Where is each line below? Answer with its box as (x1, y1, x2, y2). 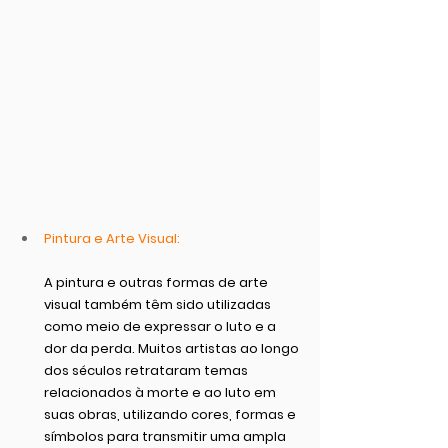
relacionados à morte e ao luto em (44, 382, 279, 402)
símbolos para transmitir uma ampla (44, 426, 289, 446)
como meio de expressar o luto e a (44, 316, 279, 336)
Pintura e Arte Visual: (44, 228, 180, 248)
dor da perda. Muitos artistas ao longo (44, 338, 302, 358)
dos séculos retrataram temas (44, 360, 251, 380)
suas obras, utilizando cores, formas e (44, 404, 299, 424)
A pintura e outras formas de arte (44, 272, 271, 292)
